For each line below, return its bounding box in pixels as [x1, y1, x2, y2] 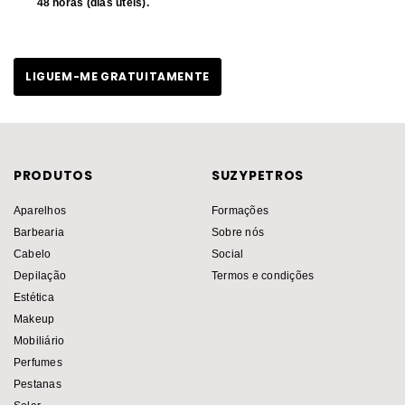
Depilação [14, 268, 67, 282]
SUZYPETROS [212, 166, 304, 184]
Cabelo [14, 247, 52, 260]
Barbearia [14, 225, 65, 239]
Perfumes [14, 355, 62, 369]
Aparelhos [14, 203, 67, 217]
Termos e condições [212, 268, 315, 282]
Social [212, 247, 244, 260]
